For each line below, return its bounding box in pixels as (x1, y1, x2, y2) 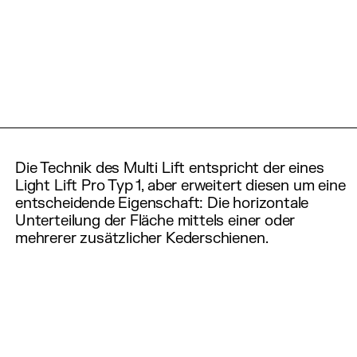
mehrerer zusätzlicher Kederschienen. (15, 229, 269, 249)
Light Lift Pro (15, 176, 105, 196)
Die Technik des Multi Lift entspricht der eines (15, 159, 324, 178)
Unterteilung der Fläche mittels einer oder (15, 211, 296, 231)
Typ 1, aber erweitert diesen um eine (104, 176, 346, 196)
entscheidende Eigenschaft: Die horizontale (15, 194, 309, 214)
